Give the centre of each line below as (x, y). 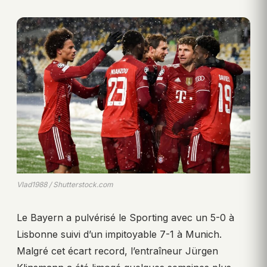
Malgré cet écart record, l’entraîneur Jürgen (117, 251)
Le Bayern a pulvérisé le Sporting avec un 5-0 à (125, 217)
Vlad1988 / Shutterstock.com (65, 184)
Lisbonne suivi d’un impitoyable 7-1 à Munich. (119, 234)
